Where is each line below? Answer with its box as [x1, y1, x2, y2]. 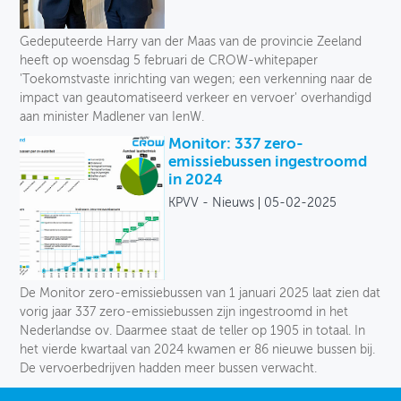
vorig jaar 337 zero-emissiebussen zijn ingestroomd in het [19, 306, 348, 320]
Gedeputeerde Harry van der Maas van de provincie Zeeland [19, 35, 362, 48]
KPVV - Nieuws [167, 196, 254, 209]
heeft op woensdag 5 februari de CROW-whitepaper [19, 54, 318, 67]
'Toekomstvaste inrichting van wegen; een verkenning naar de [19, 73, 372, 86]
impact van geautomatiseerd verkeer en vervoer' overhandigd [19, 91, 371, 105]
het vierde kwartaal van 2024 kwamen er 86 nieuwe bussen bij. [19, 344, 375, 357]
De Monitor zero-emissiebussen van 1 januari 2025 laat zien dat [19, 287, 380, 301]
